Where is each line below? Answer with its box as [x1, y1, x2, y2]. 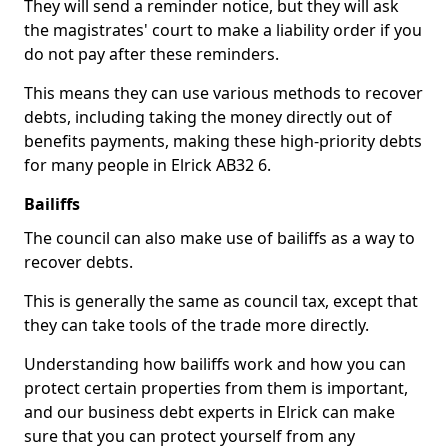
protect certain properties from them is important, [24, 377, 408, 399]
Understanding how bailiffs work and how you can [24, 353, 406, 375]
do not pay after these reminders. [24, 43, 279, 65]
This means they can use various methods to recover [24, 82, 423, 104]
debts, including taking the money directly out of [24, 106, 392, 128]
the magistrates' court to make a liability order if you [24, 19, 422, 41]
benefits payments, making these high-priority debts [24, 130, 422, 152]
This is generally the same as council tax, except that [24, 290, 418, 312]
